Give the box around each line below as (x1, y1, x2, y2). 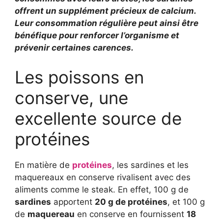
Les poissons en (15, 66, 144, 87)
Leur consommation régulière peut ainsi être (15, 18, 198, 28)
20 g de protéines (95, 196, 167, 207)
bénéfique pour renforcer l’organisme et (15, 30, 179, 41)
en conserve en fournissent (75, 209, 187, 219)
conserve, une (15, 87, 128, 108)
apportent (51, 196, 95, 207)
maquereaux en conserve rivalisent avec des (15, 172, 191, 182)
